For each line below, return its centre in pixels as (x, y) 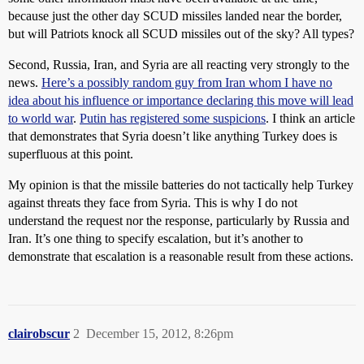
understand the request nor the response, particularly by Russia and (179, 221)
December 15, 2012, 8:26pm (160, 334)
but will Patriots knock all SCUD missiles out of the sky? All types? (181, 34)
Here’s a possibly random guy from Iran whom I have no (187, 82)
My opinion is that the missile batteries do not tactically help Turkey (181, 185)
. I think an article (310, 118)
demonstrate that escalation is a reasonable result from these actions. (181, 256)
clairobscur (39, 334)
